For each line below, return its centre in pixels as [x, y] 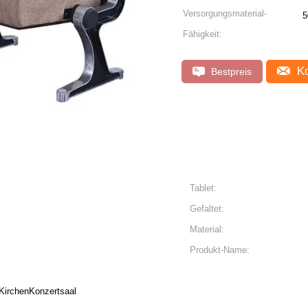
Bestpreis [230, 71]
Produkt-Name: [220, 250]
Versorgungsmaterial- [225, 13]
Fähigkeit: [202, 34]
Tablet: [203, 188]
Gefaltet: [207, 209]
